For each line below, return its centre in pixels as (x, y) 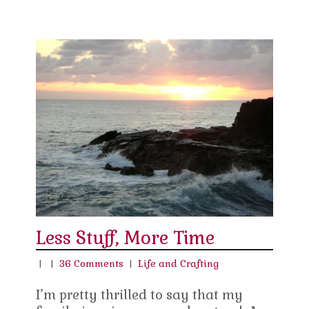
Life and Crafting (179, 264)
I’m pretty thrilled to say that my (140, 295)
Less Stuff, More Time (126, 238)
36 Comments (92, 264)
